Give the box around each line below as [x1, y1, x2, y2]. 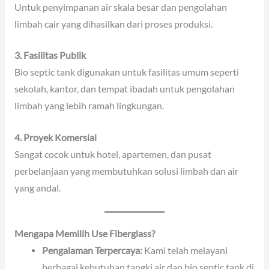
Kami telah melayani [142, 245, 228, 256]
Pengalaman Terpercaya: [42, 245, 143, 256]
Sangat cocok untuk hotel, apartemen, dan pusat [14, 149, 211, 160]
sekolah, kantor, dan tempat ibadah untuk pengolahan [14, 83, 235, 95]
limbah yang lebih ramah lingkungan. [14, 100, 164, 112]
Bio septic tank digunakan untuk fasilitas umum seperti [14, 67, 239, 78]
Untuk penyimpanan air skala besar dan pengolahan [14, 1, 227, 13]
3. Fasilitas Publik [14, 50, 86, 61]
